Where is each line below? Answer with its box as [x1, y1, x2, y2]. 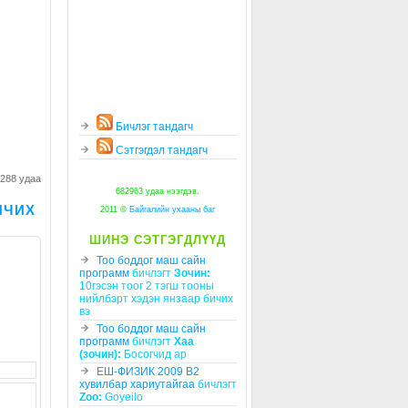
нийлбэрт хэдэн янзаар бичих [79, 292, 233, 306]
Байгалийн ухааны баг [128, 205, 215, 215]
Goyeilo [102, 391, 143, 404]
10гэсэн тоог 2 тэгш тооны [79, 280, 214, 293]
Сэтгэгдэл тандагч [113, 144, 208, 158]
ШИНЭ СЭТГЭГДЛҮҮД [88, 233, 226, 248]
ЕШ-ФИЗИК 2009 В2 [97, 365, 199, 379]
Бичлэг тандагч [113, 120, 193, 134]
